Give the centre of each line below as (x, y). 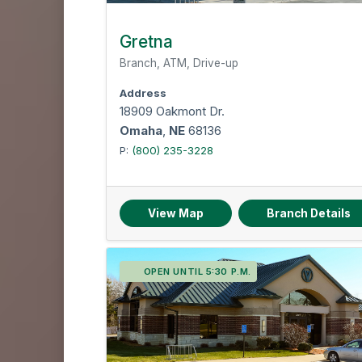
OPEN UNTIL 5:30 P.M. (197, 271)
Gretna (147, 42)
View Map (176, 213)
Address (143, 93)
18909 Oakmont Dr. (173, 111)
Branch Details (309, 213)
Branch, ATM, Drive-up (179, 63)
